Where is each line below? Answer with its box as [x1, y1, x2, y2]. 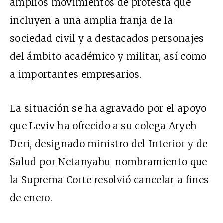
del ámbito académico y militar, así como [10, 50, 207, 62]
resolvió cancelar [94, 173, 175, 186]
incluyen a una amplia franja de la [10, 14, 173, 26]
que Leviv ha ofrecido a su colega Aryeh [10, 119, 197, 132]
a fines [174, 173, 209, 186]
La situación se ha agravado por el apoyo [10, 102, 207, 114]
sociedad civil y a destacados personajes [10, 32, 204, 44]
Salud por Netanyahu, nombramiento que [10, 155, 207, 168]
